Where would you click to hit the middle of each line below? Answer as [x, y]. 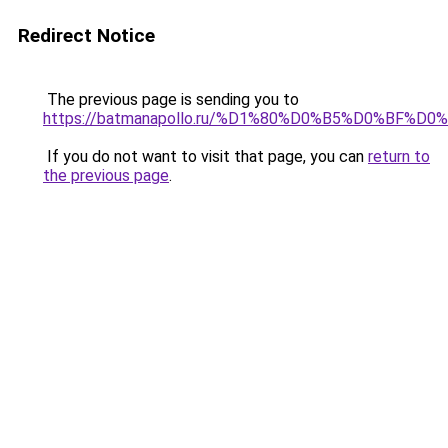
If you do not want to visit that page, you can [205, 156]
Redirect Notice [86, 35]
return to [399, 156]
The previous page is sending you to [171, 99]
